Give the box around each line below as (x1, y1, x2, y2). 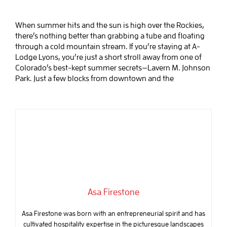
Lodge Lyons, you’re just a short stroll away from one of (15, 52, 202, 62)
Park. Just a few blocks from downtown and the (15, 73, 174, 83)
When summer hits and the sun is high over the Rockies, (15, 20, 204, 30)
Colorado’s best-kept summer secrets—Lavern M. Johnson (15, 63, 210, 72)
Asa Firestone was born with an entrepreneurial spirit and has (22, 209, 205, 218)
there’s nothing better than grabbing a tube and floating (15, 31, 205, 41)
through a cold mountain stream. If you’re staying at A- (15, 42, 200, 51)
